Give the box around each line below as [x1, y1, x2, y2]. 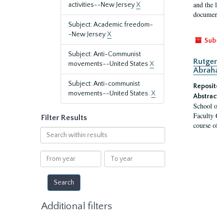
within [39, 137, 60, 145]
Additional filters [41, 201, 112, 212]
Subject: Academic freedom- [68, 21, 153, 29]
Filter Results [41, 113, 87, 122]
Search [39, 127, 61, 135]
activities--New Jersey [68, 1, 136, 9]
